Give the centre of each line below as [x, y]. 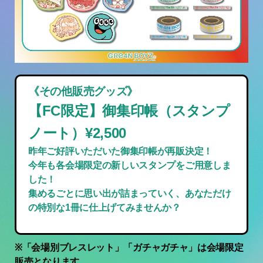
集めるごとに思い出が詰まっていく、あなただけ [130, 193]
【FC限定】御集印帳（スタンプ [129, 111]
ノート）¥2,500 [77, 133]
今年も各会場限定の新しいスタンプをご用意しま [130, 165]
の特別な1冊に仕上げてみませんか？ [104, 208]
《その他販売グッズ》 [83, 91]
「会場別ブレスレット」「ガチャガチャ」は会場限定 [133, 248]
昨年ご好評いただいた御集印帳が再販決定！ [120, 151]
